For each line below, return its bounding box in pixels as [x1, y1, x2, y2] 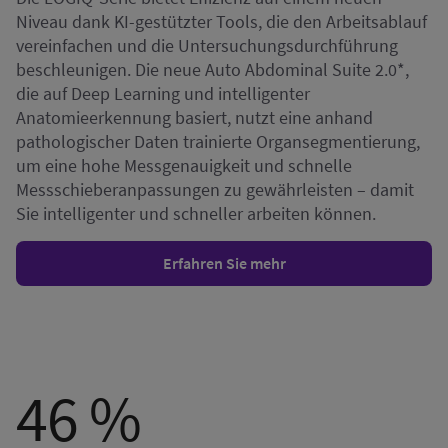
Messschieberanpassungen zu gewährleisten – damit [16, 178, 414, 202]
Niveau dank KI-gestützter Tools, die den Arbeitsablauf [16, 10, 427, 34]
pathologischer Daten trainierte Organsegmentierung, [16, 130, 420, 154]
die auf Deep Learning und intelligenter [16, 82, 310, 106]
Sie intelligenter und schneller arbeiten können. [16, 202, 376, 226]
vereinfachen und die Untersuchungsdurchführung [16, 34, 398, 58]
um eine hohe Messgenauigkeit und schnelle [16, 154, 352, 178]
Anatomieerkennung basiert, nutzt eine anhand [16, 106, 373, 130]
